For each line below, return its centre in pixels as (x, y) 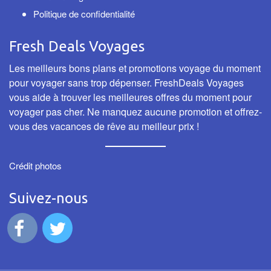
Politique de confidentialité (84, 14)
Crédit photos (35, 165)
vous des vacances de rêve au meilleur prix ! (104, 126)
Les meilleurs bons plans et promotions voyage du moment (135, 68)
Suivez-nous (48, 198)
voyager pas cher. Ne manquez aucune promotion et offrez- (135, 112)
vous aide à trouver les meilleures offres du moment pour (130, 97)
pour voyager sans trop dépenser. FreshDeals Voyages (126, 83)
